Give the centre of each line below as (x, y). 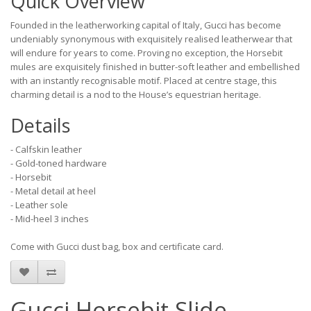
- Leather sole (39, 205)
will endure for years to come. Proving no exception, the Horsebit (146, 53)
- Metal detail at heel (53, 191)
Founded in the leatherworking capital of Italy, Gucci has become (146, 25)
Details (40, 125)
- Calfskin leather (46, 149)
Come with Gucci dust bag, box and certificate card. (117, 246)
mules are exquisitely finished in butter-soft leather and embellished (155, 67)
